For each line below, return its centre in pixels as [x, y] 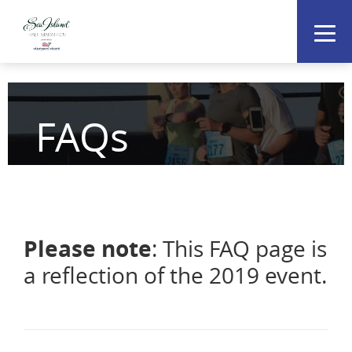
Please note [88, 249]
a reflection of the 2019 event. [175, 275]
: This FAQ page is [239, 249]
